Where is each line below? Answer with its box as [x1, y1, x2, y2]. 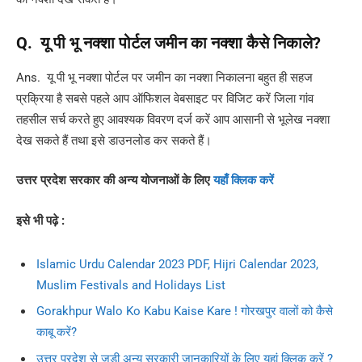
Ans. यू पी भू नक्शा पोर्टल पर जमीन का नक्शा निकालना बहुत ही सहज [16, 69, 313, 85]
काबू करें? [36, 325, 77, 340]
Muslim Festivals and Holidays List [36, 277, 225, 293]
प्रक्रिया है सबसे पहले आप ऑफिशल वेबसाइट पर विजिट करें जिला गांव [16, 90, 314, 106]
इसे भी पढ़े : [16, 213, 68, 229]
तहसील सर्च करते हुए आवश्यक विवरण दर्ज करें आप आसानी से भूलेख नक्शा [16, 112, 330, 127]
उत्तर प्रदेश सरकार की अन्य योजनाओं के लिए [16, 173, 213, 188]
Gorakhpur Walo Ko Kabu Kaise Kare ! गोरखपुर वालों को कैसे [36, 304, 333, 319]
